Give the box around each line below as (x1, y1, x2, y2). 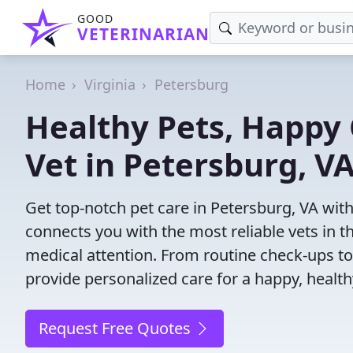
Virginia (84, 75, 136, 94)
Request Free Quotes (39, 318, 195, 339)
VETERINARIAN (77, 23, 210, 45)
